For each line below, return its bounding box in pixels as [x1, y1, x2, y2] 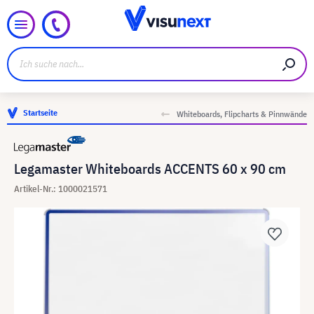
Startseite [23, 107, 57, 118]
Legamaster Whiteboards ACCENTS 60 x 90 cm [14, 159, 286, 178]
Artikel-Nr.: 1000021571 [14, 183, 107, 195]
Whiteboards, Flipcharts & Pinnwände [177, 109, 307, 119]
